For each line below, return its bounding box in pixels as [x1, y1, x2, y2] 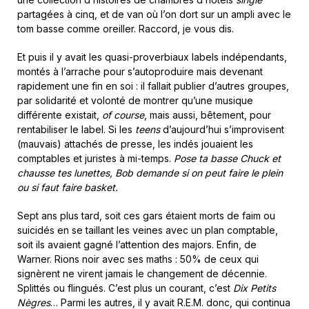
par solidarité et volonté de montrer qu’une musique [17, 94, 253, 106]
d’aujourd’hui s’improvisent [160, 123, 284, 135]
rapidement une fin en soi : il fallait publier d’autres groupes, [17, 80, 289, 92]
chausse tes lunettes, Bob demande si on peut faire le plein [17, 167, 283, 179]
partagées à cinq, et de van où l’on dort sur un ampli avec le [17, 8, 291, 20]
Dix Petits [233, 282, 276, 294]
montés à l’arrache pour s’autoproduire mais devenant [17, 66, 263, 77]
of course [102, 109, 144, 121]
